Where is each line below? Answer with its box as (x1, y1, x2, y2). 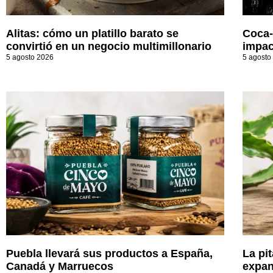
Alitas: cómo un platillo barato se (6, 27, 179, 40)
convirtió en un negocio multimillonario (6, 40, 211, 53)
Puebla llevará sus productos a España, (6, 247, 213, 260)
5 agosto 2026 (6, 53, 54, 62)
